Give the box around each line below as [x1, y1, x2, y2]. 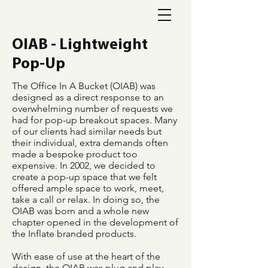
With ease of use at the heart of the [12, 251, 160, 262]
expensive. [12, 160, 60, 171]
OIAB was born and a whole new [12, 205, 149, 217]
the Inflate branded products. [12, 228, 136, 239]
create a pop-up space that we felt [12, 171, 157, 182]
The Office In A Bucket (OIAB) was [12, 80, 156, 92]
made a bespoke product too [12, 148, 138, 160]
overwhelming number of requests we [12, 103, 173, 114]
